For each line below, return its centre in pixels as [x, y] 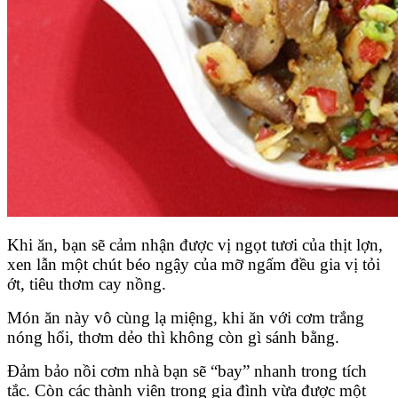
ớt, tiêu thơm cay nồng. [87, 284]
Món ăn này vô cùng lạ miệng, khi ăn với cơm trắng [186, 318]
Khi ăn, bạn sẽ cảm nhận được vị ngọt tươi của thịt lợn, [195, 245]
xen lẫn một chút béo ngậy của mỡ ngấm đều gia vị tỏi [194, 265]
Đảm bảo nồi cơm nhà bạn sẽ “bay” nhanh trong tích [187, 371]
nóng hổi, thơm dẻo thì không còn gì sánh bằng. [175, 338]
